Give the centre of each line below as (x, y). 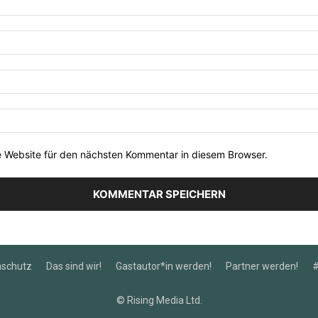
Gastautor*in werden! (164, 266)
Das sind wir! (74, 266)
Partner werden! (262, 266)
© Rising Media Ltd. (159, 300)
